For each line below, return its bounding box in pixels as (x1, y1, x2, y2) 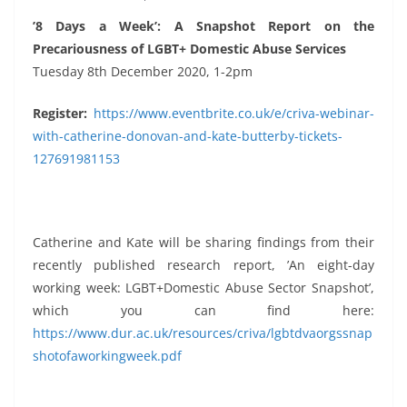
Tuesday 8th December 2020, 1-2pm (33, 63, 253, 81)
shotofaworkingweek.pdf (33, 347, 182, 365)
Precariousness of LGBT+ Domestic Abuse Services (33, 40, 346, 58)
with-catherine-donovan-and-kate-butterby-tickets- (33, 127, 342, 145)
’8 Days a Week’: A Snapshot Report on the (33, 17, 374, 35)
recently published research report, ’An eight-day (33, 256, 374, 274)
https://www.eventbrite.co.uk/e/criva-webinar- (94, 104, 374, 123)
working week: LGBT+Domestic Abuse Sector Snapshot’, (33, 279, 374, 297)
